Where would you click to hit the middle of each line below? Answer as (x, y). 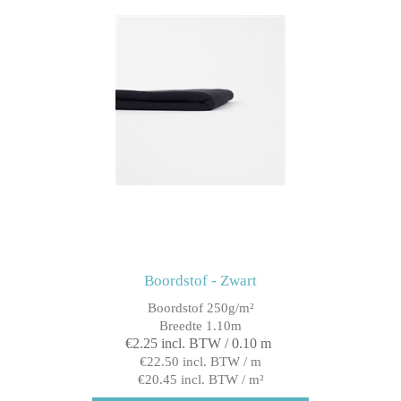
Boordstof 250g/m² (200, 307)
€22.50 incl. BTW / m (200, 361)
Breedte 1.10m (200, 325)
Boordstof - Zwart (200, 280)
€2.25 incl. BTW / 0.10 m (198, 343)
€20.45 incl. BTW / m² (200, 379)
